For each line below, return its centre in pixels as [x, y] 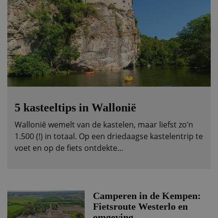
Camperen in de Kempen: [147, 195]
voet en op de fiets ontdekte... [69, 148]
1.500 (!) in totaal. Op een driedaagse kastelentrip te [109, 136]
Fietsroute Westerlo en [140, 206]
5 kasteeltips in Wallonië [75, 107]
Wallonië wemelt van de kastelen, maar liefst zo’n [104, 124]
